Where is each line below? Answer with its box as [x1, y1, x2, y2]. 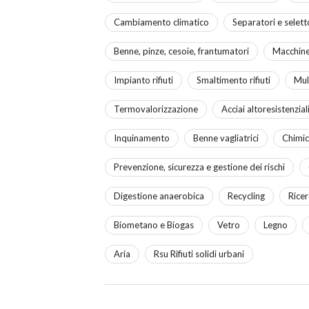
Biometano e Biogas [114, 219, 194, 230]
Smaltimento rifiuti [197, 74, 270, 86]
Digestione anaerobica [114, 190, 204, 201]
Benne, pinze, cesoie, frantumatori [114, 45, 249, 57]
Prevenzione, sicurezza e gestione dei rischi [114, 161, 285, 172]
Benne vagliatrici [193, 132, 259, 143]
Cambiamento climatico [114, 16, 209, 28]
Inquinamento [114, 132, 170, 143]
